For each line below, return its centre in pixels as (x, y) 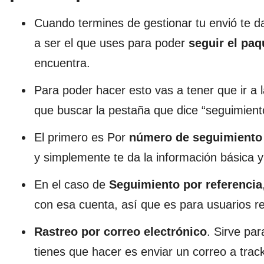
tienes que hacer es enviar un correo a (137, 251)
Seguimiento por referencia (186, 184)
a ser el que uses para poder (111, 43)
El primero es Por (80, 137)
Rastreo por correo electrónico (121, 231)
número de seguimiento (194, 137)
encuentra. (62, 63)
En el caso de (72, 184)
